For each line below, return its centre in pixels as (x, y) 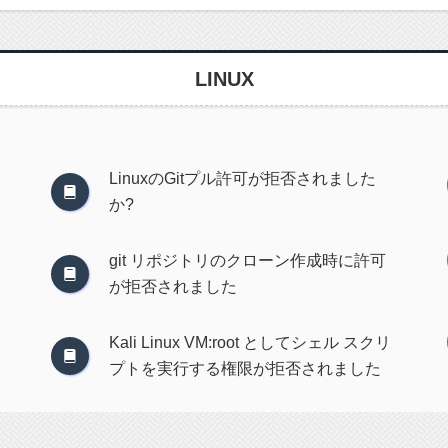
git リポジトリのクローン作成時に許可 (247, 260)
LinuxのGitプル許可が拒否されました (242, 178)
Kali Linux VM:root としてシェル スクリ (249, 342)
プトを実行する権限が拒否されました (244, 368)
